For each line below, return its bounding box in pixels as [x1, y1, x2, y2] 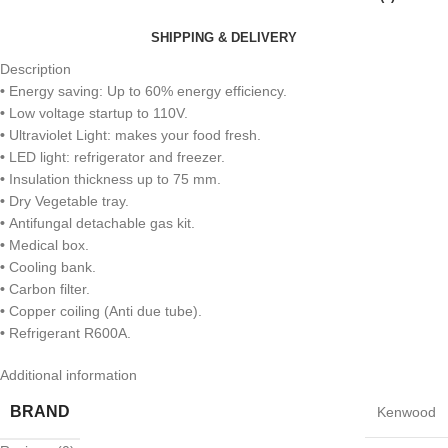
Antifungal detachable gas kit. [5, 215, 195, 231]
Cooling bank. [5, 259, 96, 275]
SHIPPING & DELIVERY [151, 29, 297, 45]
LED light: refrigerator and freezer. [5, 149, 225, 165]
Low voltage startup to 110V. [5, 105, 188, 121]
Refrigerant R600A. [5, 325, 131, 341]
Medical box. [5, 237, 89, 253]
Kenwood [377, 404, 436, 420]
